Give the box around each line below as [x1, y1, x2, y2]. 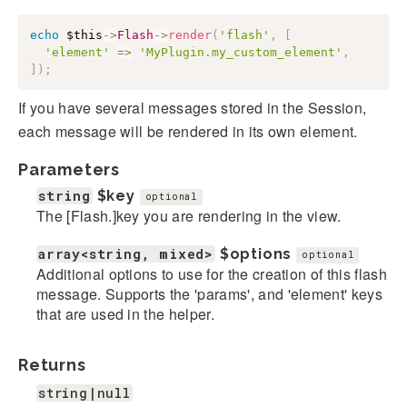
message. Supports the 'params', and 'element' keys [36, 283, 383, 304]
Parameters [18, 159, 120, 179]
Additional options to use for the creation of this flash [36, 263, 387, 284]
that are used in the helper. [36, 303, 214, 324]
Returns [18, 354, 86, 374]
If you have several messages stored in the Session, [18, 96, 367, 118]
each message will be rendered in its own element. [18, 120, 358, 142]
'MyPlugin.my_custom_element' [139, 45, 342, 60]
